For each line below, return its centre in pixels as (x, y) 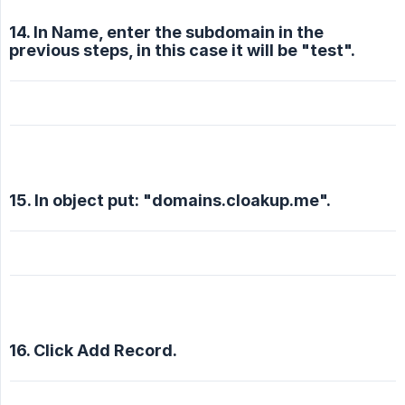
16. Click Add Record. (93, 351)
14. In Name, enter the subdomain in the (166, 33)
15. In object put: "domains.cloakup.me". (170, 201)
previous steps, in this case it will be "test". (182, 51)
